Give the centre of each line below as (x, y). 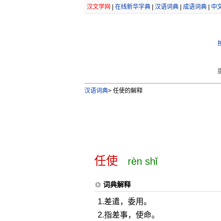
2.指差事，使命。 (128, 215)
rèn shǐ (142, 161)
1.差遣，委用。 (124, 202)
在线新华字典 (132, 7)
